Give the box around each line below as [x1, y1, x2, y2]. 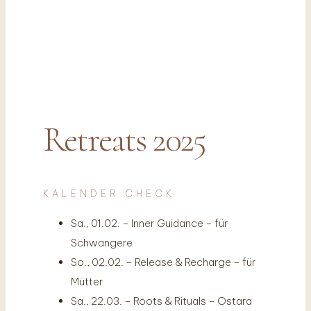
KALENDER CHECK [43, 187, 175, 200]
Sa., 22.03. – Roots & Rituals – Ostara [71, 294, 252, 308]
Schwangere [71, 235, 133, 249]
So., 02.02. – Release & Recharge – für [71, 255, 256, 269]
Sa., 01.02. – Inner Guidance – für [71, 216, 228, 230]
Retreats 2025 [43, 119, 205, 160]
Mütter [71, 274, 103, 288]
